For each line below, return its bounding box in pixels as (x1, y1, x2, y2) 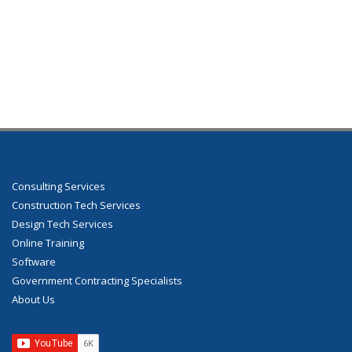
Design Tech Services (12, 217, 113, 232)
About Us (12, 292, 55, 307)
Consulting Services (12, 179, 105, 194)
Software (12, 255, 56, 269)
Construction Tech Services (12, 198, 141, 213)
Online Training (12, 236, 84, 251)
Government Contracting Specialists (12, 273, 182, 288)
